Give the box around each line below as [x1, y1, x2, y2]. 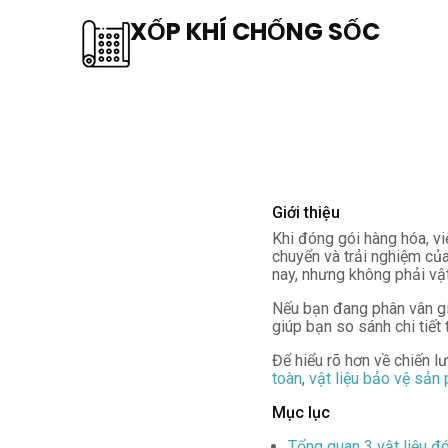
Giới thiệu [272, 203, 340, 222]
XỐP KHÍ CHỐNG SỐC [130, 15, 380, 48]
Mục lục [272, 403, 330, 422]
